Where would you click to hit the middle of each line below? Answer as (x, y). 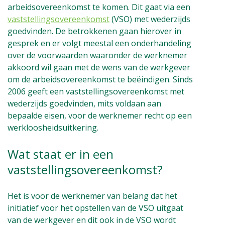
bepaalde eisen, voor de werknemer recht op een (100, 115)
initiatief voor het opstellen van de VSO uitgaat (95, 208)
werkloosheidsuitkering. (53, 127)
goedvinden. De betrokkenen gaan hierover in (94, 31)
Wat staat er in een (61, 154)
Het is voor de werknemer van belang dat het (92, 196)
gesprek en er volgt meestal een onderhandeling (99, 43)
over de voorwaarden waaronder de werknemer (97, 55)
